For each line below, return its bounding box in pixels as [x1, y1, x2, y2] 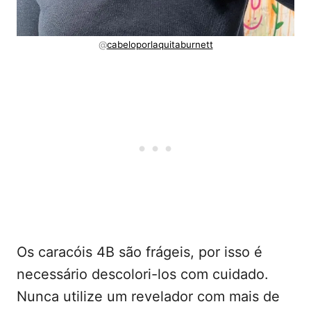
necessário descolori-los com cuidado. [17, 265, 269, 283]
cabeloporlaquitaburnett [106, 38, 213, 50]
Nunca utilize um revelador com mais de [17, 287, 280, 305]
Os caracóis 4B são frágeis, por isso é [17, 243, 262, 260]
